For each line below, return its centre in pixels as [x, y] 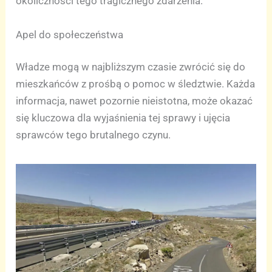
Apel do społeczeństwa [70, 34]
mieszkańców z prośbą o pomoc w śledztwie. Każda [136, 84]
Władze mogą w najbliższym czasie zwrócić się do [131, 67]
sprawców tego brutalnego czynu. [93, 135]
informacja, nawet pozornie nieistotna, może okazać [134, 101]
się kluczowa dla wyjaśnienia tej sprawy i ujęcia [123, 118]
